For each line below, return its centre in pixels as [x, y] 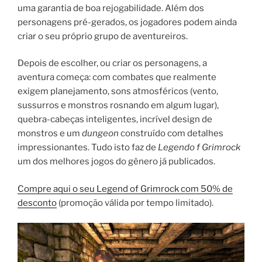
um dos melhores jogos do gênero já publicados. [116, 162]
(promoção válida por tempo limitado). [135, 203]
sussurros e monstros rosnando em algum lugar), [118, 106]
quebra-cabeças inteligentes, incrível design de [115, 120]
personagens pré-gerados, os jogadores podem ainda [127, 22]
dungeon [100, 134]
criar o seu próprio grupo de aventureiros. [103, 36]
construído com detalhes [171, 134]
